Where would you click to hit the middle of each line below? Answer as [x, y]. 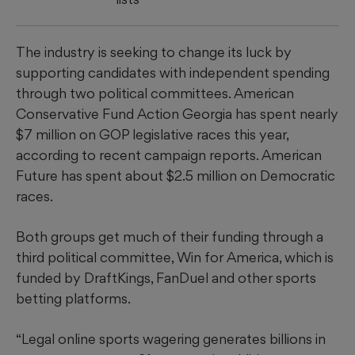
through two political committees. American [155, 93]
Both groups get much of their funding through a [170, 236]
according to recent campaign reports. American [169, 155]
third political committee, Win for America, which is [175, 257]
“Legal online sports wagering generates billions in [171, 338]
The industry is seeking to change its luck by [154, 52]
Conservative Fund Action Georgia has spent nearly [177, 113]
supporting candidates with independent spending [173, 72]
